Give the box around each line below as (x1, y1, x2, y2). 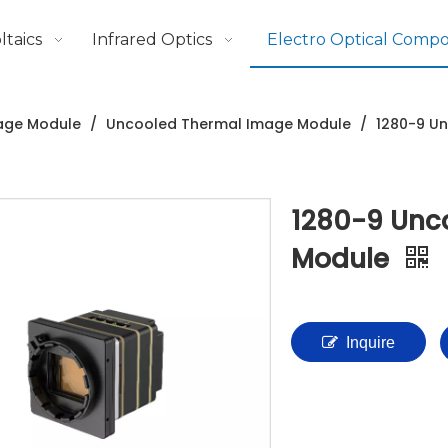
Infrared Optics (92, 30, 213, 49)
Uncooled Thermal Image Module (106, 114, 351, 134)
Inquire (346, 334, 395, 351)
